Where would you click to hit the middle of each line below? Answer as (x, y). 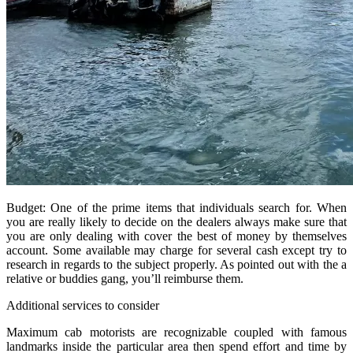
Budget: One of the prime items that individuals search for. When (176, 207)
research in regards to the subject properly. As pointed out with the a (176, 264)
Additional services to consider (83, 305)
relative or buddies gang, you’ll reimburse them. (125, 278)
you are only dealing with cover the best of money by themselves (176, 236)
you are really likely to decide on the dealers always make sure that (176, 221)
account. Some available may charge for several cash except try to (176, 250)
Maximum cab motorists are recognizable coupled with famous (176, 332)
